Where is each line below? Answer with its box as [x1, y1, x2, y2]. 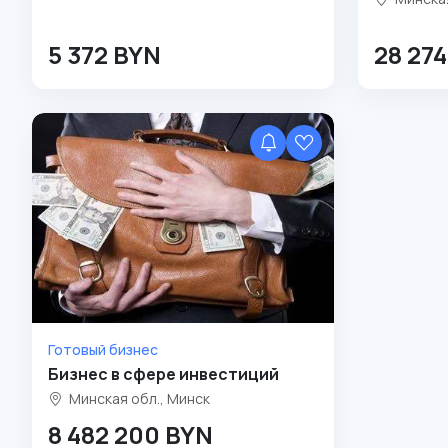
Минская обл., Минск [66, 389, 210, 409]
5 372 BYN [48, 38, 161, 72]
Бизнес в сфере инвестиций [48, 363, 279, 386]
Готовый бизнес [48, 340, 158, 360]
